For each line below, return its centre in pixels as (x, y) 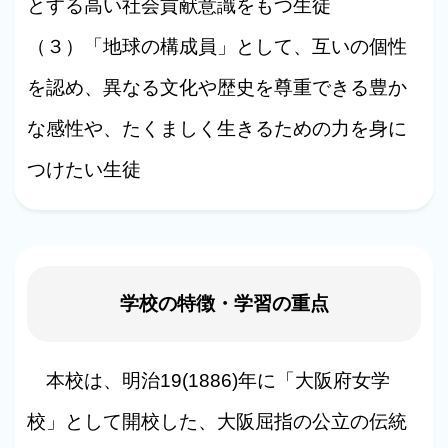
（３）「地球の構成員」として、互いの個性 (217, 46)
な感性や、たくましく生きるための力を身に (217, 128)
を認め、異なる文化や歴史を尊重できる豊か (217, 87)
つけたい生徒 (84, 169)
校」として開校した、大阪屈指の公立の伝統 (217, 421)
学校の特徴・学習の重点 (224, 304)
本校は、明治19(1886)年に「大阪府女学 (209, 380)
